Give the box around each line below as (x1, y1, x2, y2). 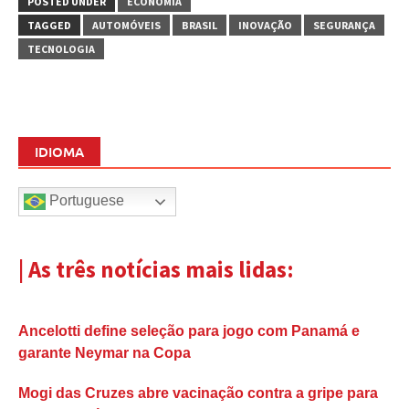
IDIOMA (35, 142, 84, 161)
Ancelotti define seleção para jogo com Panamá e (18, 323, 360, 340)
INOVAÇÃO (238, 17, 292, 32)
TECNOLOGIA (27, 41, 95, 56)
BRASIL (182, 17, 217, 32)
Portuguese (46, 192, 124, 208)
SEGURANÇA (313, 17, 375, 32)
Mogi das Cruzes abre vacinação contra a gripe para (18, 385, 378, 402)
